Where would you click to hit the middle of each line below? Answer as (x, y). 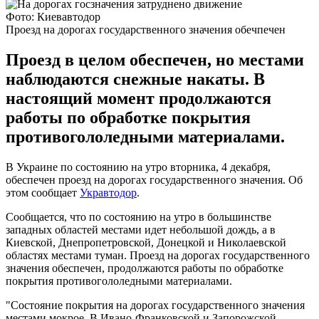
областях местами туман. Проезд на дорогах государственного (158, 255)
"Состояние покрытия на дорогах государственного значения (155, 305)
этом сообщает (43, 192)
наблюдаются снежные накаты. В (135, 79)
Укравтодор (108, 192)
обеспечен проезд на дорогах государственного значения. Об (154, 179)
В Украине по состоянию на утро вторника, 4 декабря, (138, 167)
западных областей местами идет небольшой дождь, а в (141, 229)
